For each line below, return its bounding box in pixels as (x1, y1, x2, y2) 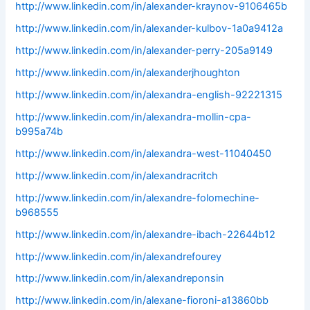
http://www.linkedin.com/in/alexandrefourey (15, 250, 222, 263)
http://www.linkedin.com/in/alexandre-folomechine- (15, 191, 260, 204)
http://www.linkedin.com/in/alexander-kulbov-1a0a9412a (15, 22, 284, 35)
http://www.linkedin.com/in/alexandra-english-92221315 (15, 88, 283, 101)
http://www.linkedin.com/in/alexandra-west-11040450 (15, 147, 272, 160)
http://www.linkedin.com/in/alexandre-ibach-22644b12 (15, 228, 276, 241)
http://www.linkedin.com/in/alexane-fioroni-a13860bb (15, 294, 269, 307)
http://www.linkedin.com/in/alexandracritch (15, 169, 219, 182)
